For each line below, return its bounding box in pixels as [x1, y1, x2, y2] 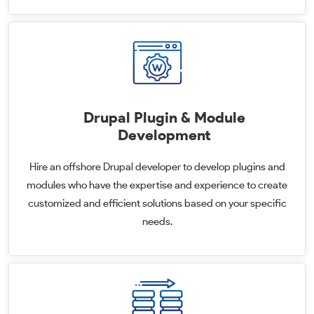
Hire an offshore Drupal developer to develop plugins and [29, 161, 285, 173]
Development [117, 126, 211, 144]
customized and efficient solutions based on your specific [27, 197, 287, 210]
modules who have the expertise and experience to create [27, 179, 287, 191]
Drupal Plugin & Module [83, 109, 245, 126]
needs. [142, 215, 172, 228]
